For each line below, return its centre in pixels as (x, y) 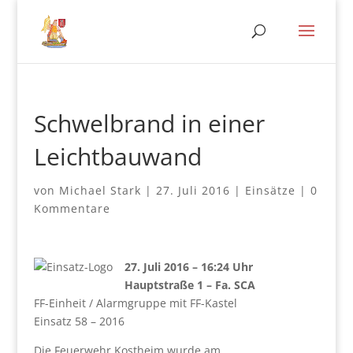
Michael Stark (100, 190)
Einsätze (270, 190)
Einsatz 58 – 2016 (79, 321)
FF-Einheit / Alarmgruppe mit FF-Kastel (135, 303)
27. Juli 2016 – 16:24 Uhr (188, 267)
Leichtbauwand (117, 156)
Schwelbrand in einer (149, 123)
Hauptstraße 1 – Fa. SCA (190, 285)
